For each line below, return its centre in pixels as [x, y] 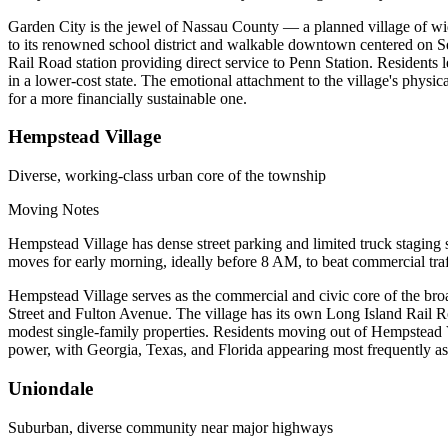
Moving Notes [53, 210]
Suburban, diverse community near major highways [170, 427]
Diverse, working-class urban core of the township [167, 176]
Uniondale [50, 388]
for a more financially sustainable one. [127, 98]
